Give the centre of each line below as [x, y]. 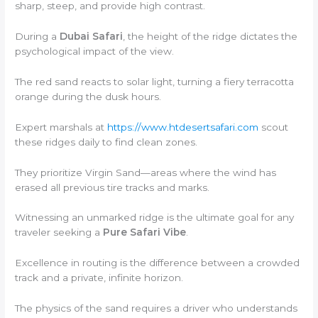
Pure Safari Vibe [145, 232]
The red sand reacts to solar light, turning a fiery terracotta [155, 81]
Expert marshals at [61, 127]
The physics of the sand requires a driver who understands [157, 308]
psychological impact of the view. [95, 51]
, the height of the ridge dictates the [210, 36]
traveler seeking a [59, 232]
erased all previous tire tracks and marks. [113, 187]
